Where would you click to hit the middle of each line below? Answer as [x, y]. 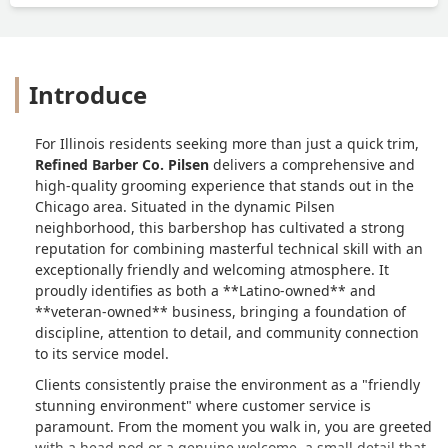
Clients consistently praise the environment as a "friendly [227, 384]
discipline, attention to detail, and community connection [227, 332]
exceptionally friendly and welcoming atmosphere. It [212, 269]
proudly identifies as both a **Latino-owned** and [205, 290]
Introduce [88, 94]
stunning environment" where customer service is [203, 405]
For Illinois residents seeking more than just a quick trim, [227, 143]
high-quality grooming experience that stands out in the [224, 185]
